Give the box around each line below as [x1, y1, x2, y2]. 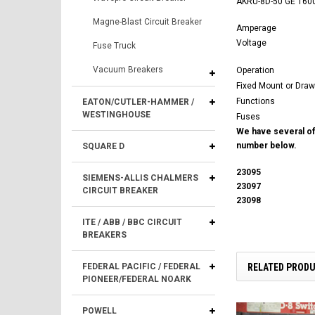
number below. [236, 140, 297, 150]
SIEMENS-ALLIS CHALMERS [82, 173, 198, 183]
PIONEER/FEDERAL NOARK [82, 274, 191, 284]
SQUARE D [82, 141, 124, 151]
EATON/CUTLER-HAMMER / [82, 97, 194, 107]
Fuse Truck [93, 41, 136, 51]
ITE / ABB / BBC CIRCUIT [82, 217, 182, 227]
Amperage [236, 22, 276, 33]
